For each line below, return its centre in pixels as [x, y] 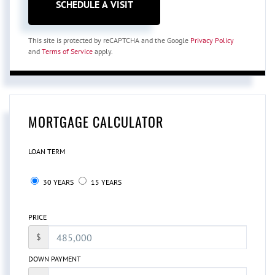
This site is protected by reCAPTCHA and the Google [109, 41]
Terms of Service [67, 52]
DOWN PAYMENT [55, 258]
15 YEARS [105, 182]
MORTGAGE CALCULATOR [96, 122]
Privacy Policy [212, 41]
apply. [103, 52]
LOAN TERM [47, 152]
